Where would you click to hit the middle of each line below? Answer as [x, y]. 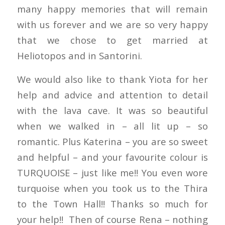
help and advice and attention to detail [113, 94]
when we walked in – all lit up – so [113, 126]
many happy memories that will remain [113, 9]
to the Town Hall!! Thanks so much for [113, 203]
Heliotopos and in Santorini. [79, 55]
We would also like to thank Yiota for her [113, 79]
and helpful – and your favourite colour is [113, 157]
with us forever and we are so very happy [113, 24]
